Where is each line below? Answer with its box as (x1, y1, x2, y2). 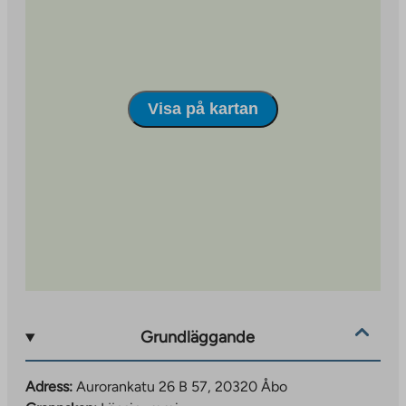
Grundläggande (140, 327, 256, 348)
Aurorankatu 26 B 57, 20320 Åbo (76, 377, 287, 395)
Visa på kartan (148, 100, 258, 119)
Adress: (25, 377, 72, 395)
